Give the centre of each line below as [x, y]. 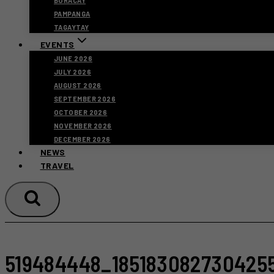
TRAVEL [57, 165]
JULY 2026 [72, 72]
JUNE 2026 [73, 58]
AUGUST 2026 [78, 85]
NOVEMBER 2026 [83, 126]
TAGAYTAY [72, 27]
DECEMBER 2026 [82, 139]
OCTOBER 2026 [81, 112]
